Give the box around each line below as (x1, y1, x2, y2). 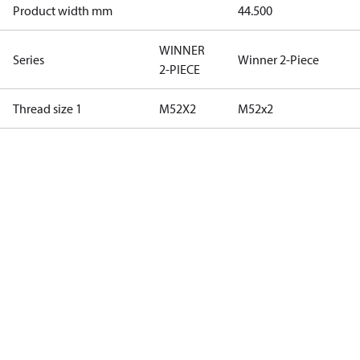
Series (13, 51, 44, 67)
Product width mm (13, 2, 112, 18)
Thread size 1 (13, 100, 82, 117)
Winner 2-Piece (238, 51, 319, 67)
